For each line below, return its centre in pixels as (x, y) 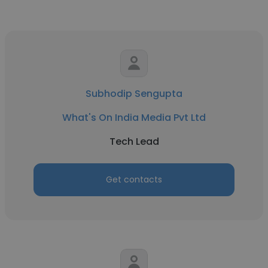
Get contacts (134, 179)
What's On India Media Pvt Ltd (134, 118)
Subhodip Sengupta (134, 94)
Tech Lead (134, 141)
